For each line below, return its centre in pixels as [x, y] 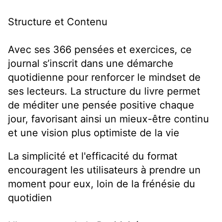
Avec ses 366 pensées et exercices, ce [100, 50]
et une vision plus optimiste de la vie [94, 133]
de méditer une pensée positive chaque [101, 105]
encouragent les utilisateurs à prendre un [104, 170]
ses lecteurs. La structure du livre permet [104, 91]
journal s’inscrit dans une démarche [91, 64]
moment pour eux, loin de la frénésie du [102, 184]
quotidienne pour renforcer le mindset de [104, 78]
